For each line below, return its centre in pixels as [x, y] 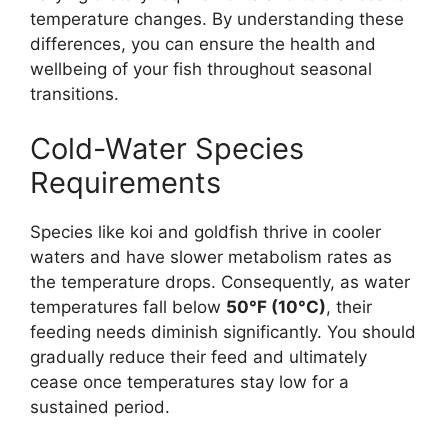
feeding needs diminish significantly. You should [223, 332]
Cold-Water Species [167, 149]
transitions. [74, 93]
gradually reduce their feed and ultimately [198, 357]
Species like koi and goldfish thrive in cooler [205, 232]
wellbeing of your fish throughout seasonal [201, 68]
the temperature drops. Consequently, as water [220, 282]
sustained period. [100, 407]
